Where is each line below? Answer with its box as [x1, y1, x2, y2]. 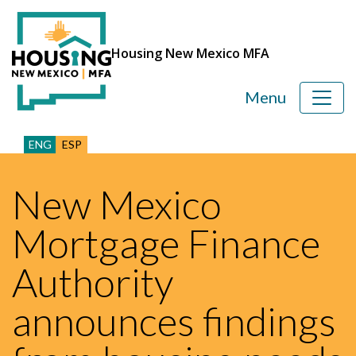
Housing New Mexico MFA [111, 44, 269, 62]
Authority [12, 258, 173, 306]
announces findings [12, 297, 336, 345]
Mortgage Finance [12, 219, 320, 267]
